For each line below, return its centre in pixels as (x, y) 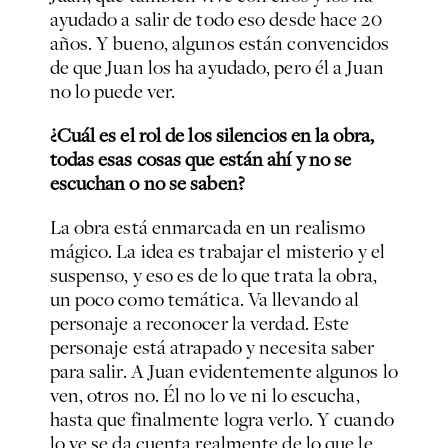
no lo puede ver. (112, 91)
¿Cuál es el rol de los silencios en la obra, (211, 135)
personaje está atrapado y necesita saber (212, 347)
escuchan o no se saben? (147, 183)
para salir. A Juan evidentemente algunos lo (223, 371)
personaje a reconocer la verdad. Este (199, 323)
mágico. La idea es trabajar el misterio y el (217, 251)
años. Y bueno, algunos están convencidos (219, 43)
